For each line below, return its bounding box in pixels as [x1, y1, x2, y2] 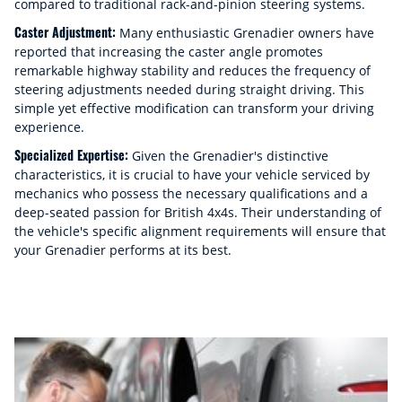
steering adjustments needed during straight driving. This [14, 81, 364, 98]
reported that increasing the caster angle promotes [14, 43, 323, 60]
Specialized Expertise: [14, 145, 128, 164]
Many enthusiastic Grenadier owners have [116, 24, 374, 41]
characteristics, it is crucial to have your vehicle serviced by [14, 166, 370, 183]
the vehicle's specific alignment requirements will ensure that [14, 223, 386, 240]
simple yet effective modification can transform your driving [14, 100, 374, 117]
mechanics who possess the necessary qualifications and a [14, 185, 368, 202]
